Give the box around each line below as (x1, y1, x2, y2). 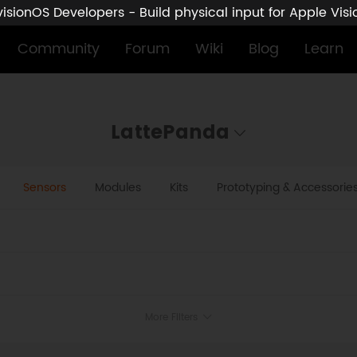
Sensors (22, 178, 66, 197)
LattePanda (111, 117, 230, 149)
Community (17, 37, 100, 61)
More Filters (145, 310, 201, 325)
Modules (94, 178, 141, 197)
